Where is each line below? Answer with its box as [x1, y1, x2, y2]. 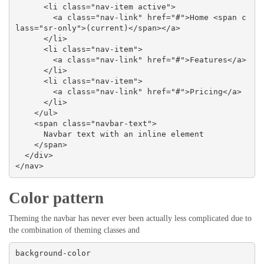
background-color [15, 249, 91, 258]
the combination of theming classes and [9, 225, 140, 235]
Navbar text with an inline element [15, 130, 44, 139]
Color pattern [9, 189, 104, 207]
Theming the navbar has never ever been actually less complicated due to [9, 213, 252, 223]
